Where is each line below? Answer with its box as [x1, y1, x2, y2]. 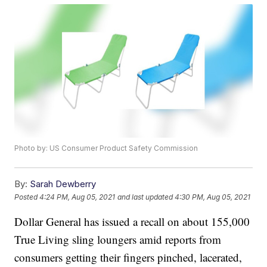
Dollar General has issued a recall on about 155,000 [14, 214, 250, 229]
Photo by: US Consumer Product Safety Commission [14, 144, 198, 153]
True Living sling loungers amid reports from [14, 232, 222, 247]
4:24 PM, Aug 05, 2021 [39, 192, 116, 201]
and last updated [117, 192, 173, 201]
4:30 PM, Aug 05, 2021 [175, 192, 251, 201]
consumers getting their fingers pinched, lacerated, [14, 250, 243, 265]
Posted [14, 192, 40, 201]
